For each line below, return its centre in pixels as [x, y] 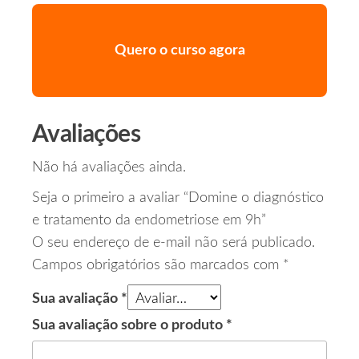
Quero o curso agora [179, 51]
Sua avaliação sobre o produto [129, 326]
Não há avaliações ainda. [109, 168]
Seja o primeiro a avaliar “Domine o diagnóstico [178, 198]
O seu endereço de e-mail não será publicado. [173, 243]
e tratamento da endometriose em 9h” [149, 221]
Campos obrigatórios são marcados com [157, 266]
